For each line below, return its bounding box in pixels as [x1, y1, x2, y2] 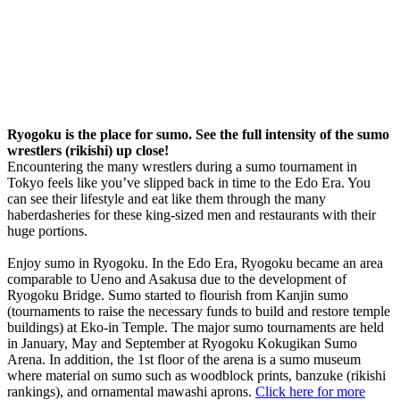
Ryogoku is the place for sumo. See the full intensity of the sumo [7, 126, 389, 142]
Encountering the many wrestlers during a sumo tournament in [7, 158, 357, 174]
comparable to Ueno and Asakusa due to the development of [7, 271, 346, 287]
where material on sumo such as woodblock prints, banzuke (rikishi [7, 367, 386, 383]
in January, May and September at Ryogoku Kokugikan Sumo [7, 335, 357, 351]
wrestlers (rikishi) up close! [7, 142, 169, 158]
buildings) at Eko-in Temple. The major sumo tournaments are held [7, 319, 384, 335]
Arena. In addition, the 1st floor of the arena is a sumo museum [7, 351, 361, 367]
